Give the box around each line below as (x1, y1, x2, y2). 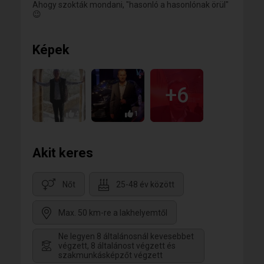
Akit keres (32, 146, 93, 160)
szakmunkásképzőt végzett (58, 250, 163, 260)
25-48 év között (116, 180, 174, 190)
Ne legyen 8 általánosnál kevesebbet (58, 232, 194, 241)
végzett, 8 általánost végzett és (58, 241, 176, 250)
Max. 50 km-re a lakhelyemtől (58, 208, 167, 218)
